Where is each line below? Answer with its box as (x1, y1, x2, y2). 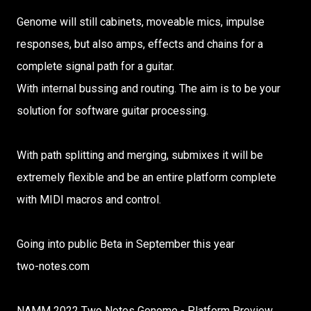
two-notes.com (17, 260, 90, 273)
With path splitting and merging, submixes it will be (17, 149, 263, 162)
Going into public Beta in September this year (17, 237, 235, 251)
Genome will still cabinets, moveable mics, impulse (17, 15, 264, 28)
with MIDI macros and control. (17, 193, 161, 206)
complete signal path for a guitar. (17, 60, 174, 73)
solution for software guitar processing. (17, 104, 208, 117)
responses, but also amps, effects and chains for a (17, 37, 263, 51)
